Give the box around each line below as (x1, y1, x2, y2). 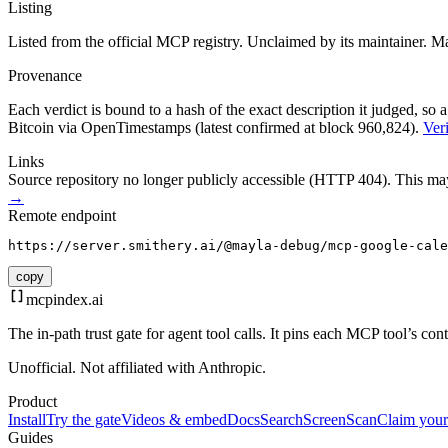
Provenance (8, 67, 82, 85)
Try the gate (46, 411, 121, 429)
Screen (303, 411, 346, 429)
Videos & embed (121, 411, 227, 429)
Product (8, 393, 57, 411)
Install (8, 411, 46, 429)
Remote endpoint (8, 207, 116, 225)
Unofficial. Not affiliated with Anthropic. (8, 359, 266, 377)
